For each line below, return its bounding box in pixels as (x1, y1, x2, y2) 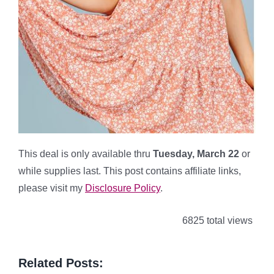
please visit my (18, 182, 85, 193)
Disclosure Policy (85, 182, 160, 193)
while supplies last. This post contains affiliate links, (18, 165, 241, 176)
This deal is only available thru (18, 148, 150, 159)
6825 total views (180, 215, 253, 226)
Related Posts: (18, 256, 103, 270)
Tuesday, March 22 (150, 148, 242, 159)
